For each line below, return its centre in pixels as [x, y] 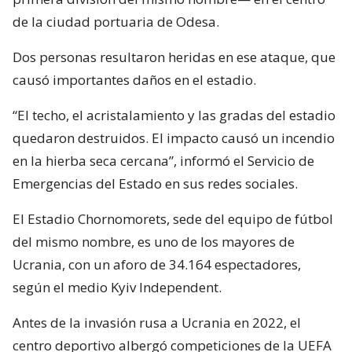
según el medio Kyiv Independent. [117, 288]
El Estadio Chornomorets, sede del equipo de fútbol [173, 219]
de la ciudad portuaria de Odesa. [116, 22]
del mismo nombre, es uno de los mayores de [154, 242]
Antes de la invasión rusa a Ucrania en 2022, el [157, 323]
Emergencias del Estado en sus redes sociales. [155, 184]
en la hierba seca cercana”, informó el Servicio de [163, 161]
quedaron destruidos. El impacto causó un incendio [174, 138]
